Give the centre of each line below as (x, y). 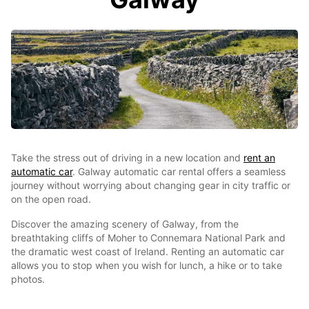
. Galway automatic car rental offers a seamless (179, 171)
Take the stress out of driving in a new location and (127, 158)
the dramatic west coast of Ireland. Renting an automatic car (148, 251)
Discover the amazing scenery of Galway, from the (125, 224)
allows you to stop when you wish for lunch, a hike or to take (147, 265)
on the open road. (51, 199)
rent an (259, 158)
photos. (28, 279)
